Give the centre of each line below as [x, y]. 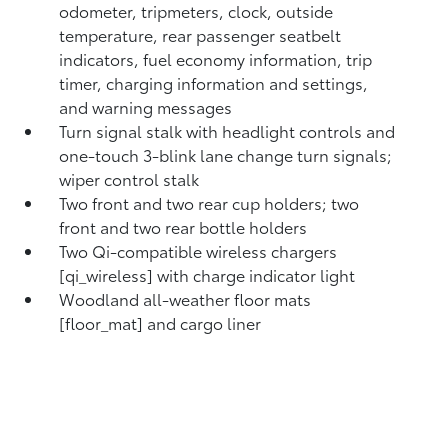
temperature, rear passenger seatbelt [200, 34]
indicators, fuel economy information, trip [216, 58]
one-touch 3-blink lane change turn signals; [226, 154]
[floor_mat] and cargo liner [160, 322]
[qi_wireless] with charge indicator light [207, 274]
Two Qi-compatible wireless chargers [198, 250]
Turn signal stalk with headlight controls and [227, 130]
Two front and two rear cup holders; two [209, 202]
